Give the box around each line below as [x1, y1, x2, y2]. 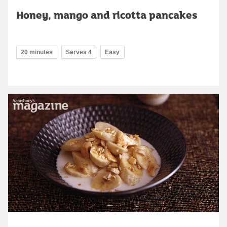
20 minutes [21, 48, 53, 56]
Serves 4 [66, 48, 92, 56]
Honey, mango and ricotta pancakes [16, 7, 197, 22]
